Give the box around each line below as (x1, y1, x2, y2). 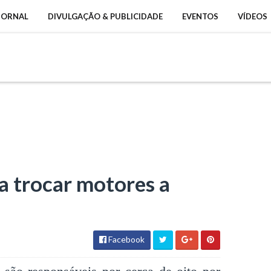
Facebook (106, 233, 145, 244)
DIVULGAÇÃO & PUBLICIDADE (48, 11, 163, 21)
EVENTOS (182, 11, 218, 21)
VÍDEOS (238, 11, 267, 21)
